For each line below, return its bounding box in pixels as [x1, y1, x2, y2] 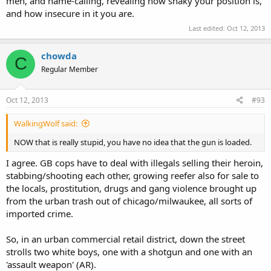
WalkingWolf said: [14, 118, 77, 129]
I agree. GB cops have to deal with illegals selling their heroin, [6, 156, 263, 169]
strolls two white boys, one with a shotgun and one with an [6, 245, 252, 258]
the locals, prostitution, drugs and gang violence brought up [6, 181, 256, 194]
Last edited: [189, 23, 227, 33]
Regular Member [41, 64, 98, 74]
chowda [41, 49, 77, 62]
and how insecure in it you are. [6, 7, 134, 19]
